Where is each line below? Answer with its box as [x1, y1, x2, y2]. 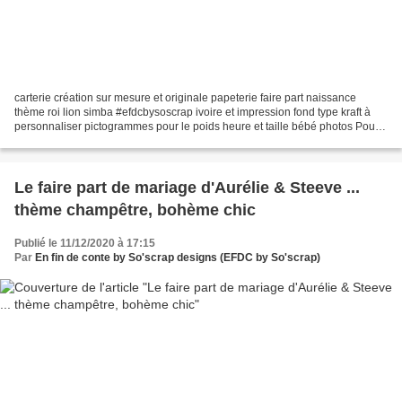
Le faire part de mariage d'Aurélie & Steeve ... [14, 178, 360, 197]
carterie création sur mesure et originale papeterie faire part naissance [14, 91, 356, 104]
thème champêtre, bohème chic [14, 200, 256, 219]
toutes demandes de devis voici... [14, 134, 176, 147]
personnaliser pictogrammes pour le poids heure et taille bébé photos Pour [14, 119, 379, 133]
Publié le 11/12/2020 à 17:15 [14, 236, 155, 249]
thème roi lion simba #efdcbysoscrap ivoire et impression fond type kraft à [14, 105, 371, 118]
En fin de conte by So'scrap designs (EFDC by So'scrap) [35, 250, 320, 264]
